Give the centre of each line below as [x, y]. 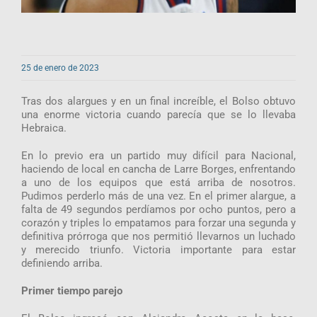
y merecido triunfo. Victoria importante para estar [158, 249]
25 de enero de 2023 [60, 68]
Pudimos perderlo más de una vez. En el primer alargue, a [158, 196]
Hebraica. [44, 128]
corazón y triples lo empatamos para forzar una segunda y [158, 223]
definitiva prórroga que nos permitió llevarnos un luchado [158, 236]
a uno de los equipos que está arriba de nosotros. [158, 182]
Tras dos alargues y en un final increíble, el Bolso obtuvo [158, 101]
